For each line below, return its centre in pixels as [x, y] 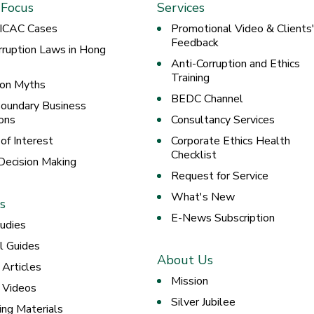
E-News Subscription [223, 218]
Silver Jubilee [203, 302]
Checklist [194, 155]
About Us [185, 260]
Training [190, 78]
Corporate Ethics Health [231, 141]
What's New [203, 197]
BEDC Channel [207, 99]
